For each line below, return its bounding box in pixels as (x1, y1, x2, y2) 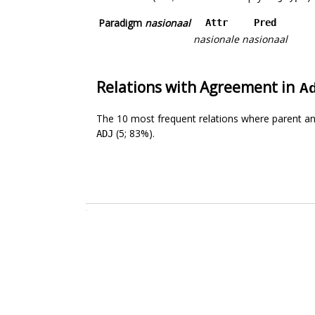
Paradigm (98, 16, 145, 30)
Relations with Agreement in (96, 77, 298, 98)
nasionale (193, 32, 239, 46)
